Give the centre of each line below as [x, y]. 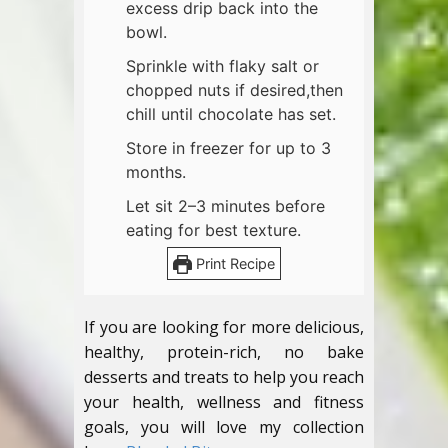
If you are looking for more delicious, [224, 327]
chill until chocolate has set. [231, 114]
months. [156, 172]
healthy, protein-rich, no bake [224, 352]
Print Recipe [233, 264]
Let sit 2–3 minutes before [225, 206]
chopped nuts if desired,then [234, 90]
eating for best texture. [213, 230]
